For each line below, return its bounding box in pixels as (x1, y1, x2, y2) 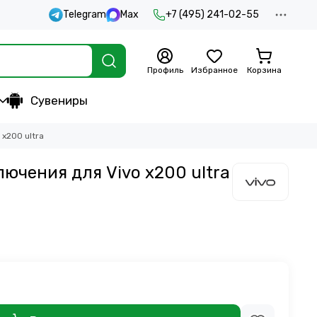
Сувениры (30, 93, 88, 108)
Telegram (63, 8, 106, 21)
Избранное (191, 65, 238, 75)
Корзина (246, 65, 282, 75)
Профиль (146, 65, 183, 75)
